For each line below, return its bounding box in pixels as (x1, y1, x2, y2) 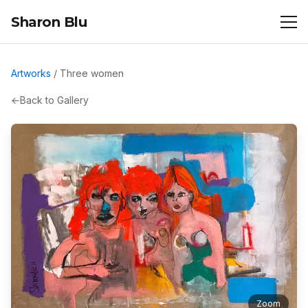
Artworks (11, 67, 51, 79)
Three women (60, 67, 124, 79)
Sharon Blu (11, 13, 87, 30)
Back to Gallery (20, 94, 89, 106)
